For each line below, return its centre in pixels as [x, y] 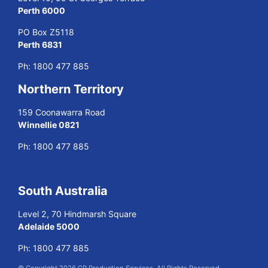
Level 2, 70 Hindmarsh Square [77, 214]
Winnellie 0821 [49, 125]
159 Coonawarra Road [62, 112]
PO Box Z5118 [46, 32]
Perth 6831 [40, 45]
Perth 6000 [42, 11]
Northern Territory [71, 89]
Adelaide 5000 [49, 227]
